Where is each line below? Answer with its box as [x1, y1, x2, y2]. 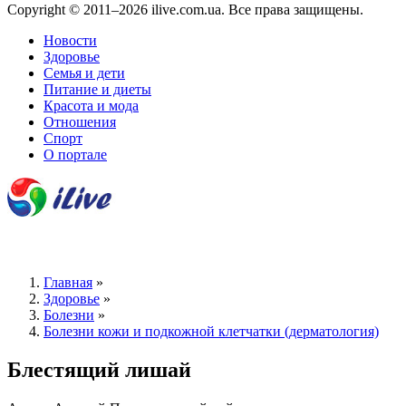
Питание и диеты [43, 81, 151, 97]
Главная [43, 275, 92, 291]
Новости [43, 32, 97, 48]
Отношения [43, 113, 116, 130]
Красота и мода [43, 97, 139, 113]
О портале [43, 146, 107, 162]
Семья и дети [43, 64, 125, 81]
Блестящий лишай [7, 358, 191, 382]
